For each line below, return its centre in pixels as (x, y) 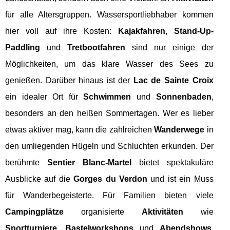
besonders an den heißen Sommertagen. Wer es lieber (109, 113)
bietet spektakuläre (172, 162)
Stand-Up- (194, 31)
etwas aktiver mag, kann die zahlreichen (80, 129)
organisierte (103, 212)
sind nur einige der (169, 47)
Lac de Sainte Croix (173, 80)
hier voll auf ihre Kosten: (62, 31)
